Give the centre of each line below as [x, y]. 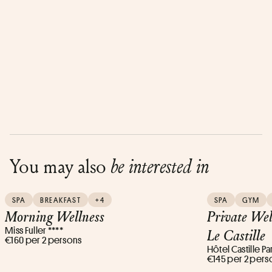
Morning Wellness [55, 216]
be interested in [160, 166]
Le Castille [236, 235]
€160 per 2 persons [43, 240]
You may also [60, 165]
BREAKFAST [61, 199]
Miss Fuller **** [34, 230]
